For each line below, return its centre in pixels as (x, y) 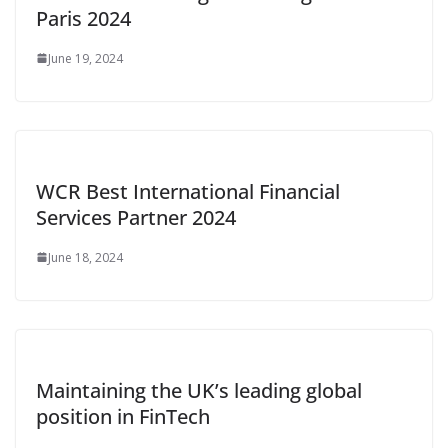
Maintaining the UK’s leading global (199, 390)
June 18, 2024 (85, 257)
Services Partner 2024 (136, 217)
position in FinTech (123, 416)
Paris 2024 (83, 18)
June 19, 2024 (85, 58)
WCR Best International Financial (188, 191)
